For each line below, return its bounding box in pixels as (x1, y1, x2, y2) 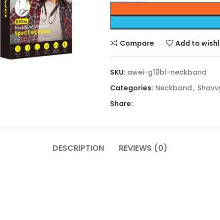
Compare (119, 38, 154, 48)
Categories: (110, 83, 153, 93)
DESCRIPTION (53, 142, 104, 154)
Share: (110, 99, 133, 109)
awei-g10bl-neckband (127, 67, 207, 77)
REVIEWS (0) (119, 142, 167, 154)
